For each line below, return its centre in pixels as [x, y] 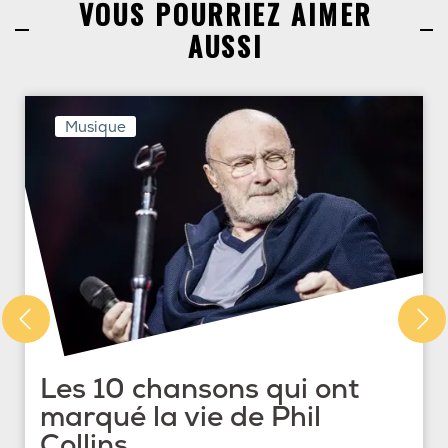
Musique [95, 128]
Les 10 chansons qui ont [199, 390]
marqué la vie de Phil [180, 418]
